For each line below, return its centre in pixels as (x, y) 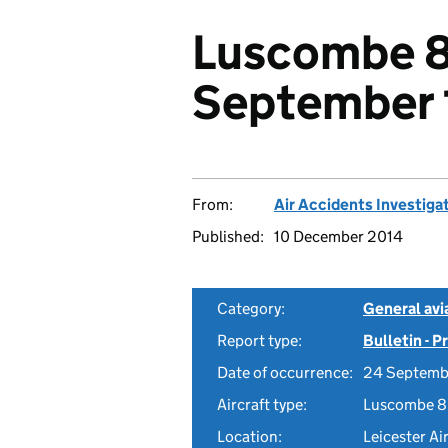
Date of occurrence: (285, 372)
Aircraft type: (262, 404)
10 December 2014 (338, 236)
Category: (251, 308)
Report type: (259, 340)
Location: (249, 436)
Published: (228, 236)
